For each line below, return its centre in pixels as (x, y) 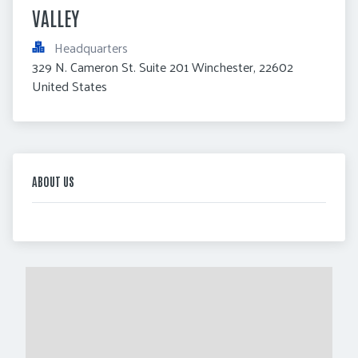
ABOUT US (53, 181)
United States (70, 86)
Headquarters (91, 47)
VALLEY (56, 17)
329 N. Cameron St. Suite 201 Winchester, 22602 (163, 66)
